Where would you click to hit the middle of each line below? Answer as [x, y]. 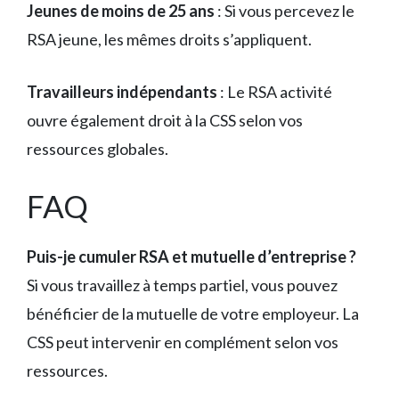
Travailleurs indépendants [122, 91]
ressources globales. [98, 148]
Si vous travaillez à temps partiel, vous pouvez [182, 285]
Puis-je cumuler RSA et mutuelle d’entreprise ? [191, 256]
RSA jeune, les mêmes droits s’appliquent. [169, 39]
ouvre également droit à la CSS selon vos [165, 120]
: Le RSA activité [275, 91]
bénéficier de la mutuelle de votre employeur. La [193, 313]
